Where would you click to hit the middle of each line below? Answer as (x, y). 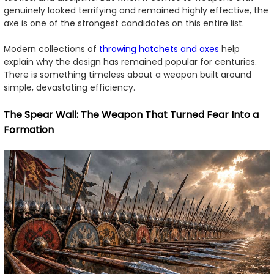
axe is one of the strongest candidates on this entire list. (124, 23)
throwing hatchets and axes (159, 49)
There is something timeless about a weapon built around (128, 74)
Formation (29, 130)
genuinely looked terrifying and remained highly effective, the (136, 10)
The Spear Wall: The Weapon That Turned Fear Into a (131, 114)
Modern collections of (51, 49)
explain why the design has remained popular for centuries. (130, 61)
